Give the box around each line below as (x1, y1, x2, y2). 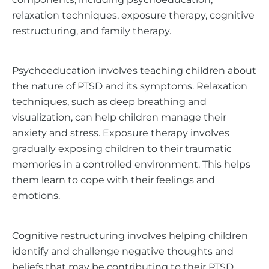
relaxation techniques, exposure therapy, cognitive (12, 9, 255, 21)
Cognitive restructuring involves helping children (12, 229, 248, 241)
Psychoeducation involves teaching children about (12, 65, 256, 77)
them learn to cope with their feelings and (12, 174, 215, 186)
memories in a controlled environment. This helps (12, 159, 250, 171)
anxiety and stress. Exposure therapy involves (12, 127, 229, 139)
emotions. (12, 190, 60, 202)
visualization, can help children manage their (12, 112, 226, 124)
